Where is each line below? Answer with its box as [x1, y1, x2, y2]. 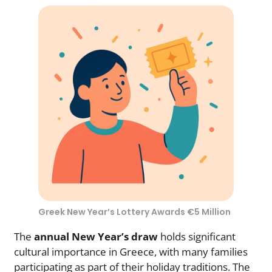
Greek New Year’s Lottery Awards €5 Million [38, 206, 231, 219]
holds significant [158, 229, 236, 244]
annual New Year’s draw [34, 229, 158, 244]
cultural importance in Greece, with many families [14, 245, 248, 259]
